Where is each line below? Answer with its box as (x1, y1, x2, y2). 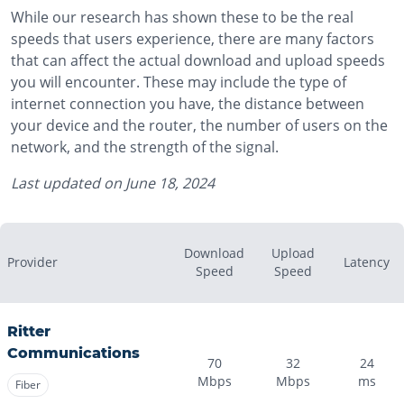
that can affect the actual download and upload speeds (11, 50, 385, 70)
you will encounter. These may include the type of (11, 72, 346, 92)
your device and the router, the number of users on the (11, 115, 388, 135)
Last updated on (11, 173, 125, 193)
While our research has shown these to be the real (11, 7, 353, 27)
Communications (7, 344, 140, 362)
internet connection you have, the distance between (11, 94, 364, 114)
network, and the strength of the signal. (11, 137, 279, 157)
